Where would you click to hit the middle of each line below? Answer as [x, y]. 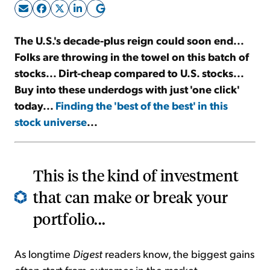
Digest [88, 254]
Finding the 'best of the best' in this [142, 105]
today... [35, 105]
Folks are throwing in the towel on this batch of [132, 57]
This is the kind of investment [136, 175]
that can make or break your [131, 197]
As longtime [44, 254]
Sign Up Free [135, 35]
